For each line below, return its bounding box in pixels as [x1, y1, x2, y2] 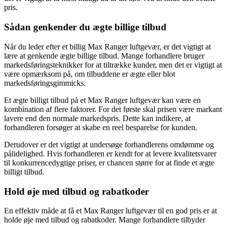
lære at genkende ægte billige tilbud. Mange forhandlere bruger [4, 51, 204, 60]
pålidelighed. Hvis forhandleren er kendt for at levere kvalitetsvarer [4, 149, 216, 158]
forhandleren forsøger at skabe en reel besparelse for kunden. [4, 123, 197, 132]
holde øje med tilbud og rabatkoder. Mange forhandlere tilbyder [4, 215, 205, 224]
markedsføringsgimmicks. [4, 78, 86, 87]
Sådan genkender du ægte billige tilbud [4, 22, 166, 33]
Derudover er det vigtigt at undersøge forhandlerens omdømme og [4, 140, 214, 149]
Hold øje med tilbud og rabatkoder [4, 186, 149, 197]
